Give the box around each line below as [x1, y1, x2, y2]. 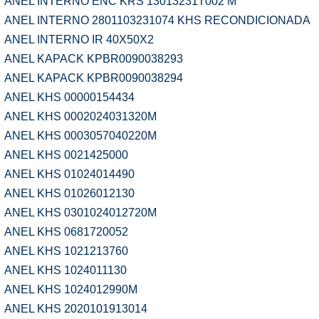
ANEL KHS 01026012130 [4, 187, 135, 199]
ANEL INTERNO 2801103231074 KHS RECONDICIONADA [4, 14, 310, 26]
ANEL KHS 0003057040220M [4, 130, 157, 142]
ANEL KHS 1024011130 [4, 264, 127, 276]
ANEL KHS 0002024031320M [4, 110, 157, 122]
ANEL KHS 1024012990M [4, 283, 137, 296]
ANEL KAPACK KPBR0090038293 [4, 53, 183, 65]
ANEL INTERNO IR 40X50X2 [4, 33, 154, 46]
